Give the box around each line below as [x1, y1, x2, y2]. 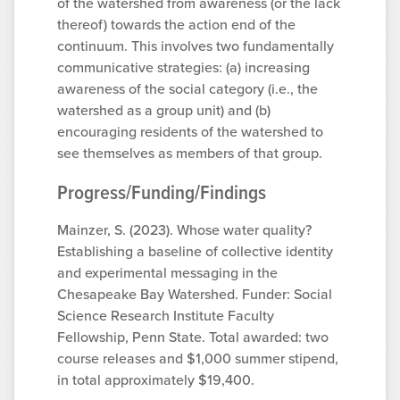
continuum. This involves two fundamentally [57, 35, 334, 56]
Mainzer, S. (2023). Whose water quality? [57, 219, 312, 240]
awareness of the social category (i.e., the [57, 78, 318, 99]
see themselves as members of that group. [57, 142, 326, 163]
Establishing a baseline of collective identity [57, 240, 333, 262]
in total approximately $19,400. [57, 369, 254, 390]
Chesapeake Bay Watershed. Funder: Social [57, 283, 332, 304]
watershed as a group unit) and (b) [57, 99, 271, 121]
